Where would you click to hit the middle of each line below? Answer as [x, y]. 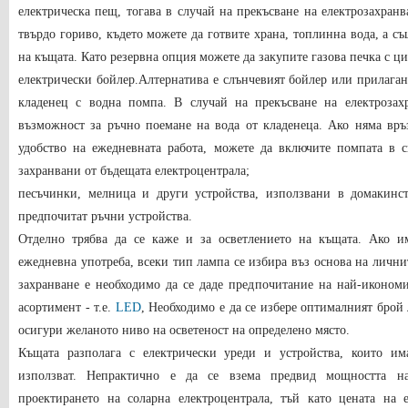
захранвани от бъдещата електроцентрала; [134, 171]
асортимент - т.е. [67, 307]
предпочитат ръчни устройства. [105, 216]
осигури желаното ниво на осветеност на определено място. [184, 330]
